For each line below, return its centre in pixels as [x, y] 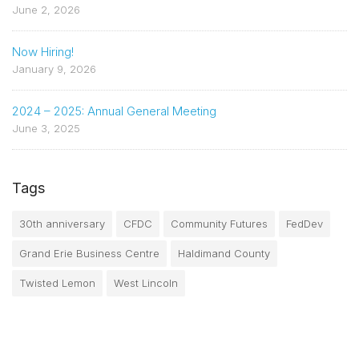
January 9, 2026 [54, 69]
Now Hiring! [43, 51]
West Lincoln [146, 282]
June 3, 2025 [46, 128]
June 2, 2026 [46, 9]
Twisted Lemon [57, 282]
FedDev [305, 223]
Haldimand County [224, 253]
